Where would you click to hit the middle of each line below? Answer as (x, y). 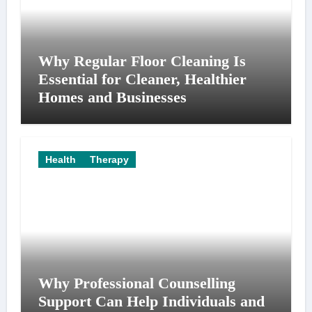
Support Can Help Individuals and (151, 302)
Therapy (109, 160)
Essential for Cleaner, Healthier (142, 79)
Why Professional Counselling (136, 283)
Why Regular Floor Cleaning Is (142, 61)
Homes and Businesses (112, 97)
